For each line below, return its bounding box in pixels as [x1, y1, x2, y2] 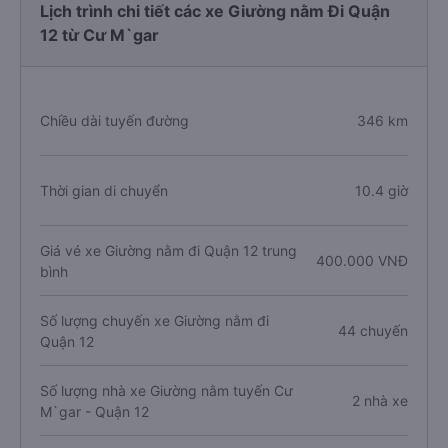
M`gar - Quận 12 [40, 402, 149, 420]
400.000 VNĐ [315, 252, 408, 269]
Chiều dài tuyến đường [40, 112, 189, 129]
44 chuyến [337, 322, 408, 339]
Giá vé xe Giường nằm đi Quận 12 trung [40, 241, 297, 259]
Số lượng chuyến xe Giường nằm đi [40, 311, 269, 329]
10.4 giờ [354, 182, 408, 199]
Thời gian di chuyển [40, 182, 168, 199]
